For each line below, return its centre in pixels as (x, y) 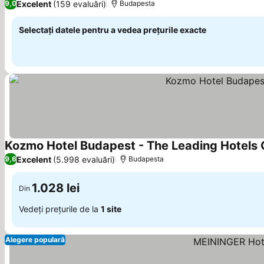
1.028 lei (56, 188)
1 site (111, 209)
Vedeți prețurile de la (60, 209)
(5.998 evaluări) (84, 159)
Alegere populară (35, 240)
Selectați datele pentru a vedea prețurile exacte (113, 30)
